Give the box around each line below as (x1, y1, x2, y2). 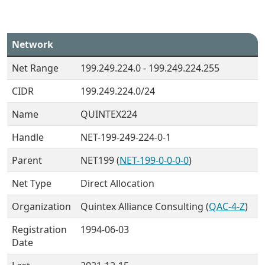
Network (12, 38, 53, 51)
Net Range (12, 62, 59, 75)
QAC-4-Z (209, 200, 245, 213)
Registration (12, 223, 67, 236)
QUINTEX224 (80, 108, 137, 121)
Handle (12, 131, 44, 144)
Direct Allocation (80, 177, 154, 190)
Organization (12, 200, 71, 213)
